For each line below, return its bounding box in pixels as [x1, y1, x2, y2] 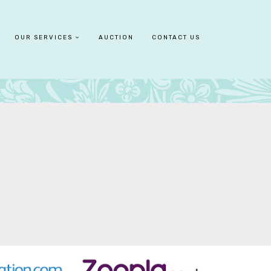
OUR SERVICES [15, 34, 73, 41]
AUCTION [99, 34, 134, 41]
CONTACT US [152, 34, 200, 41]
